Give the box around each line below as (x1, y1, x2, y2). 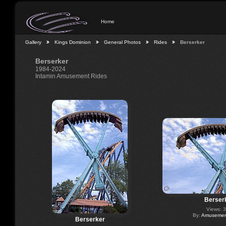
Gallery (25, 39, 41, 45)
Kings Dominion (54, 39, 91, 45)
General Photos (104, 39, 141, 45)
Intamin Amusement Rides (35, 73, 107, 80)
